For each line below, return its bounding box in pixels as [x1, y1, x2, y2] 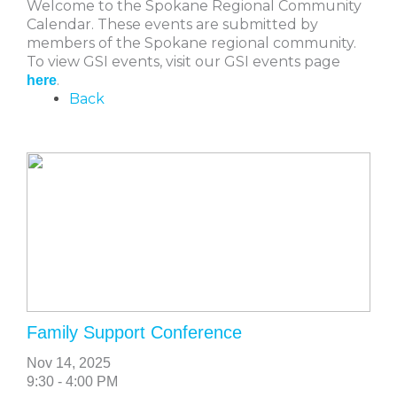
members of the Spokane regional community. [27, 34, 356, 51]
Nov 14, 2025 [27, 354, 111, 370]
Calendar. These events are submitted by [27, 15, 318, 33]
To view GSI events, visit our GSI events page [27, 52, 340, 70]
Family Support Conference [27, 322, 242, 342]
